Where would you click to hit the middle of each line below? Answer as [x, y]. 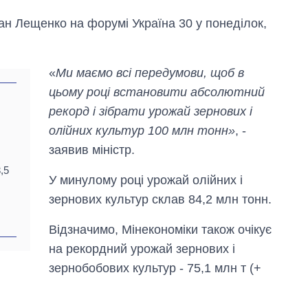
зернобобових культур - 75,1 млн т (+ [155, 268]
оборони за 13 [238, 288]
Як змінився [233, 249]
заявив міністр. [92, 150]
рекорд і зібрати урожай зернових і [151, 112]
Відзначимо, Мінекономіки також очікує [161, 230]
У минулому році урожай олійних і [146, 180]
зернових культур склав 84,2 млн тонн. [161, 200]
